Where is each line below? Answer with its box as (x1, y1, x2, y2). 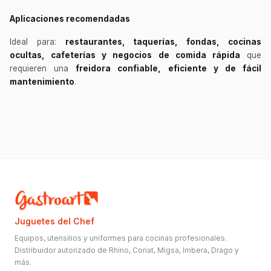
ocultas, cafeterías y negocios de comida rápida (10, 50, 240, 60)
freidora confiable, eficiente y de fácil (76, 63, 262, 73)
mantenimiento (10, 76, 74, 87)
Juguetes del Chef (15, 215, 94, 226)
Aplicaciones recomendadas (10, 13, 130, 24)
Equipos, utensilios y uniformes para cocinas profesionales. (15, 233, 227, 243)
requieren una (10, 63, 76, 73)
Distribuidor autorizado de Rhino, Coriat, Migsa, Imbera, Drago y (15, 245, 239, 255)
